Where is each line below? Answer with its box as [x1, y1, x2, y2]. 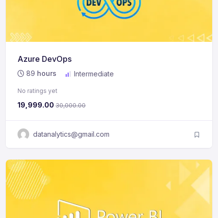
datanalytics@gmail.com [33, 130, 109, 139]
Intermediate [72, 70, 114, 78]
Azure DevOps [18, 54, 72, 64]
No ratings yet [18, 87, 57, 95]
